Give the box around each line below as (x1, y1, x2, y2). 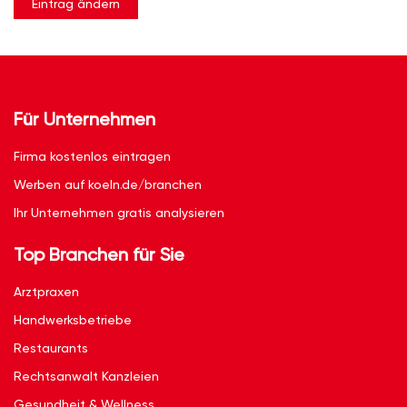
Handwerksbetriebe (14, 313, 132, 327)
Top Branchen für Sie (14, 243, 184, 265)
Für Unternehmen (14, 108, 155, 130)
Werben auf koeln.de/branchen (14, 177, 202, 192)
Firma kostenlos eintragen (14, 149, 171, 164)
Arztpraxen (14, 284, 79, 299)
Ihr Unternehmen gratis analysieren (14, 205, 224, 220)
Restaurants (14, 341, 88, 355)
